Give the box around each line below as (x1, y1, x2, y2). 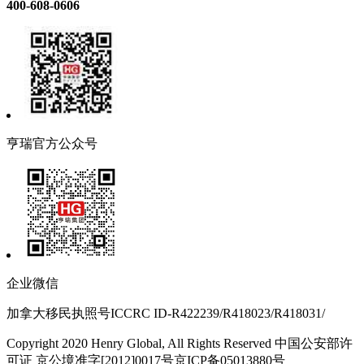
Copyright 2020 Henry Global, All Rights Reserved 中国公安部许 (6, 336, 353, 351)
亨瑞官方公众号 (6, 136, 97, 151)
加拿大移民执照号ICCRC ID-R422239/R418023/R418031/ (6, 306, 325, 321)
